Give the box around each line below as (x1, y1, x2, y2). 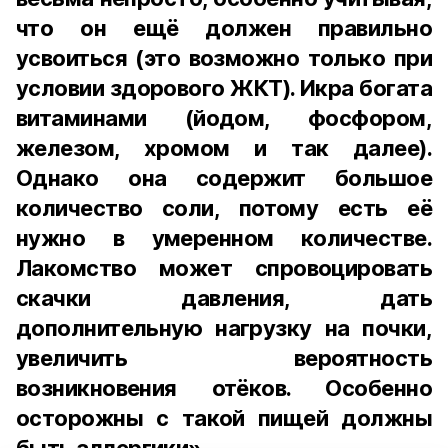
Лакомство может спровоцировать (16, 255, 432, 281)
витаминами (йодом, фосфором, (16, 105, 432, 131)
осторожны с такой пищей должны (16, 405, 432, 431)
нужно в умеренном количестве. (16, 225, 432, 251)
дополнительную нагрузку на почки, (16, 315, 432, 341)
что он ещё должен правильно (16, 15, 432, 41)
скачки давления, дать (16, 285, 432, 311)
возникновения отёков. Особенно (16, 375, 432, 401)
